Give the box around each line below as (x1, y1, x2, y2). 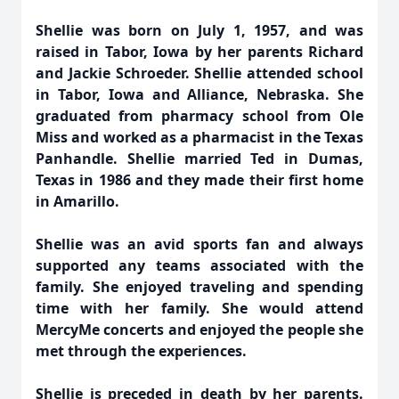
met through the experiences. (36, 341, 247, 361)
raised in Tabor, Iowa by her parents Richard (36, 42, 363, 61)
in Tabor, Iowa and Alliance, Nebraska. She (36, 85, 363, 104)
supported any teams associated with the (36, 256, 363, 275)
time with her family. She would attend (36, 298, 363, 318)
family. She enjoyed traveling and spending (36, 277, 363, 297)
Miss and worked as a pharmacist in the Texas (36, 127, 363, 147)
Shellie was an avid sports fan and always (36, 234, 363, 254)
